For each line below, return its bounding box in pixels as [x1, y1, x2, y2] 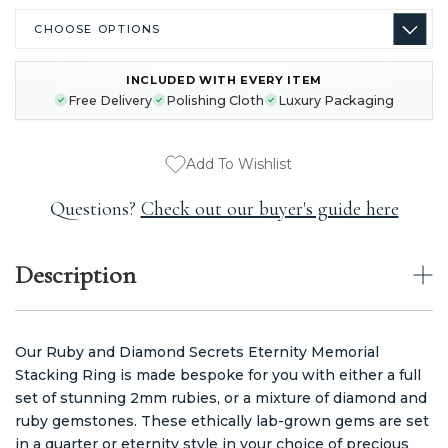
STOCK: [15, 94, 57, 108]
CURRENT [15, 79, 75, 93]
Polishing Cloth [166, 92, 264, 108]
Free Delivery [68, 92, 152, 108]
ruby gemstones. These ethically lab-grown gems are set [15, 411, 429, 430]
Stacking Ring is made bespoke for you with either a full [15, 365, 421, 384]
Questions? [49, 196, 141, 221]
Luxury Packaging [278, 92, 394, 108]
